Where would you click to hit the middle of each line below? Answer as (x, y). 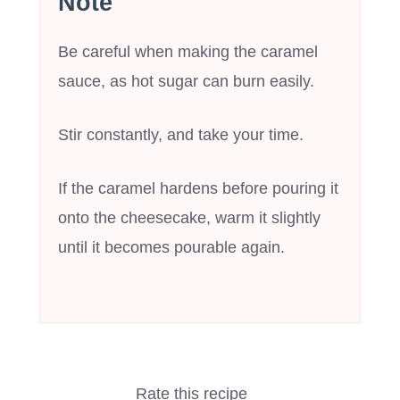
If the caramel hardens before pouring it (198, 188)
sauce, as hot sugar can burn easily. (186, 81)
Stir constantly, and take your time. (181, 134)
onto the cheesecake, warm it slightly (189, 217)
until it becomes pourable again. (171, 247)
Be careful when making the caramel (188, 51)
